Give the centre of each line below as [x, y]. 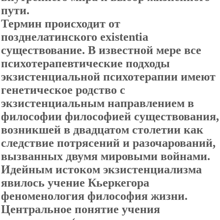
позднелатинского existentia [75, 37]
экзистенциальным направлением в [97, 103]
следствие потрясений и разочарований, [108, 143]
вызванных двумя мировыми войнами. [106, 156]
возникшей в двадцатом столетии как [102, 130]
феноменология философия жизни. [94, 196]
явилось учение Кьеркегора [75, 183]
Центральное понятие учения [81, 209]
